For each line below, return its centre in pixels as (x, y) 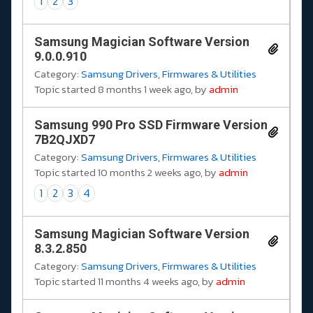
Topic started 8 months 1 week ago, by (122, 89)
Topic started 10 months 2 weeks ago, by (126, 172)
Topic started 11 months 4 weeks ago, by (125, 281)
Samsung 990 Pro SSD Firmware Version (151, 124)
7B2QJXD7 (65, 139)
